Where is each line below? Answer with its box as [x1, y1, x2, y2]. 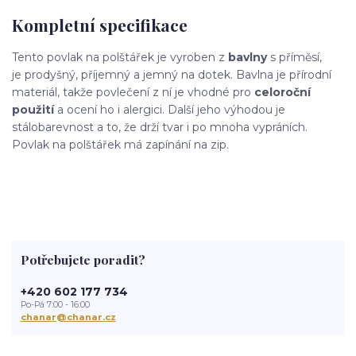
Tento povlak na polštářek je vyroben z [12, 50, 225, 65]
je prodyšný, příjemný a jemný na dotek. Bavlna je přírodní [12, 68, 331, 83]
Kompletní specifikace [12, 13, 188, 36]
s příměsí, [270, 50, 322, 65]
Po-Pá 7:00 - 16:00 [20, 299, 90, 310]
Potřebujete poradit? [20, 250, 145, 268]
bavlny [225, 50, 270, 65]
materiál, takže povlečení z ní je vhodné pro [12, 85, 254, 100]
